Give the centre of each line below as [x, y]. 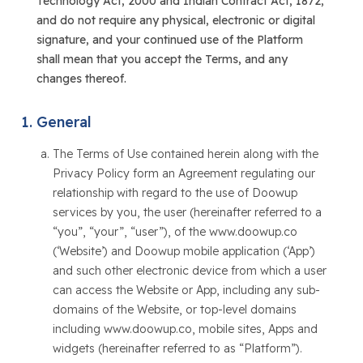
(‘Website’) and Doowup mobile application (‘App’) [184, 251]
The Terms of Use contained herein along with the [185, 154]
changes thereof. [81, 79]
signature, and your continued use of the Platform [169, 40]
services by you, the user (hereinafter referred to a [187, 212]
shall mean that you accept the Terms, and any [162, 59]
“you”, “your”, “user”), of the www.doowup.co [175, 232]
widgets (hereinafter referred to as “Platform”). [177, 348]
